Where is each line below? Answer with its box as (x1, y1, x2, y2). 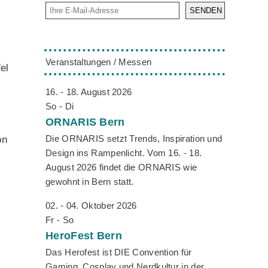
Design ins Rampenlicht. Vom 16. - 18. (45, 148, 202, 159)
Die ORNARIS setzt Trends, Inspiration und (45, 133, 223, 144)
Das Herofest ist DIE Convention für (45, 247, 192, 258)
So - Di (45, 101, 74, 112)
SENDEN (190, 6, 222, 16)
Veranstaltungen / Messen (45, 57, 152, 68)
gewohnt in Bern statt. (45, 176, 134, 187)
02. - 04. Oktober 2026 (45, 200, 137, 211)
